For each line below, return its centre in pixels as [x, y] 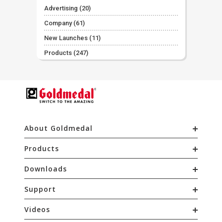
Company [58, 23]
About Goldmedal [58, 128]
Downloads [46, 169]
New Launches [66, 38]
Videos [37, 209]
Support [40, 189]
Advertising [61, 8]
